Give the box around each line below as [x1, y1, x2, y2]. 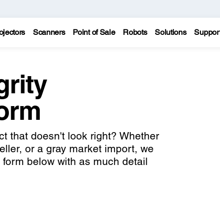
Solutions [155, 27, 187, 37]
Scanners [32, 27, 65, 37]
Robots [123, 27, 147, 37]
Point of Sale [73, 27, 115, 37]
